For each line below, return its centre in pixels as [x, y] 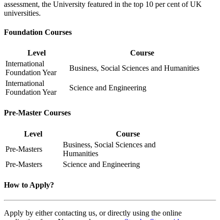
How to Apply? [29, 185]
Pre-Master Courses [37, 113]
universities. [22, 13]
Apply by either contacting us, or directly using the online [93, 213]
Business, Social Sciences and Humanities [134, 68]
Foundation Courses [38, 32]
